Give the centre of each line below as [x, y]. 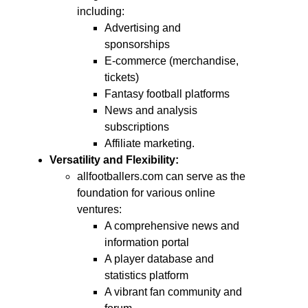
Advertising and [143, 27]
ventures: [99, 209]
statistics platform [146, 275]
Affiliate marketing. [150, 143]
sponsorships [137, 44]
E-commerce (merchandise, [172, 60]
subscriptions [137, 126]
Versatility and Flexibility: [114, 159]
